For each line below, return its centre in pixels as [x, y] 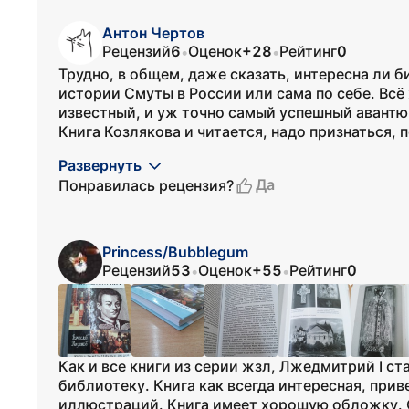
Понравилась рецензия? [146, 185]
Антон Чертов [153, 33]
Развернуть [100, 165]
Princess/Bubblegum [175, 252]
